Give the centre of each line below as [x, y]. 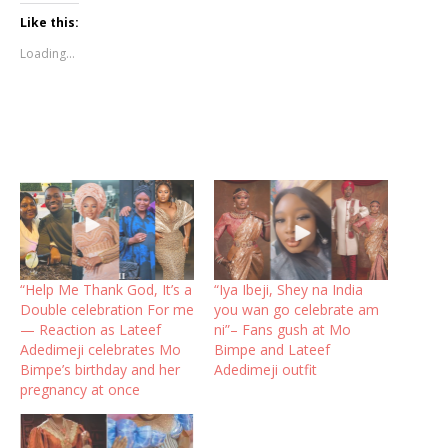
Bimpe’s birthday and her [100, 369]
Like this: [49, 23]
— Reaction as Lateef [90, 329]
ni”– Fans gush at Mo [282, 329]
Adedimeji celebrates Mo [100, 349]
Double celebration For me [107, 309]
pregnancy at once [80, 389]
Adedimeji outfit [265, 369]
